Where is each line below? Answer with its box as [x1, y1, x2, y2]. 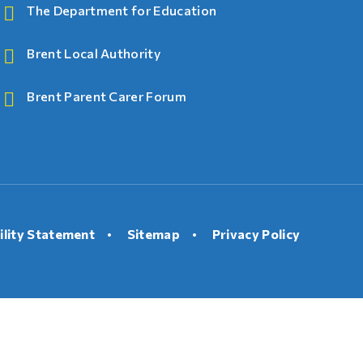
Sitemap [126, 225, 181, 241]
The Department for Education [27, 2, 217, 19]
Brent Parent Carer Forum [27, 88, 187, 105]
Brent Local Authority [27, 45, 161, 62]
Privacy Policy [211, 225, 301, 241]
